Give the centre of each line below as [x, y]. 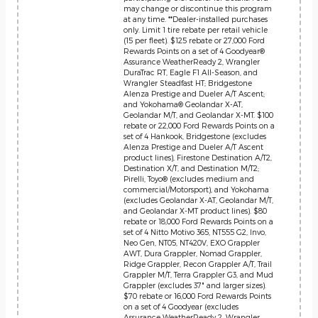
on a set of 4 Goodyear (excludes [181, 306]
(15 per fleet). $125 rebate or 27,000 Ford [194, 40]
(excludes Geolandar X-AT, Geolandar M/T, [198, 200]
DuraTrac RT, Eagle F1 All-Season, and [191, 72]
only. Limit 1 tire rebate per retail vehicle [196, 29]
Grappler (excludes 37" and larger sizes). [195, 285]
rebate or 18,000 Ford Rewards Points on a [198, 221]
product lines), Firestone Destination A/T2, [198, 157]
